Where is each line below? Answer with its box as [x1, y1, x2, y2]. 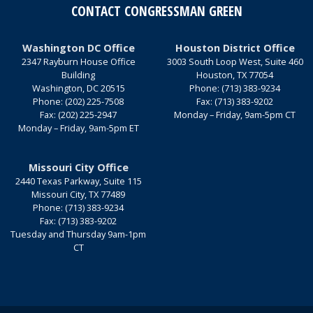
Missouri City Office [28, 160, 129, 174]
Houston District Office [175, 41, 295, 54]
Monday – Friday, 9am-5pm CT [174, 108, 296, 121]
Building [61, 68, 95, 81]
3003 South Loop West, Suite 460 [166, 54, 303, 68]
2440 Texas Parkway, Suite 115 [15, 174, 142, 187]
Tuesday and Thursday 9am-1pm [10, 227, 146, 240]
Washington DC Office [22, 41, 135, 54]
